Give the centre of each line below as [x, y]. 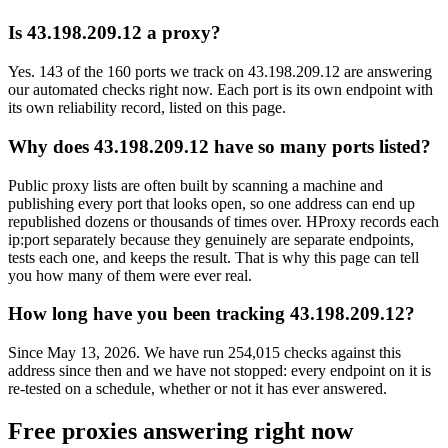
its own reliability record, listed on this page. [147, 108]
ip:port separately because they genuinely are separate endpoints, [211, 239]
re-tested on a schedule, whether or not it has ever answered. [197, 388]
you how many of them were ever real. [130, 275]
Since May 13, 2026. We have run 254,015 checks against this [204, 352]
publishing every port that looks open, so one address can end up [211, 203]
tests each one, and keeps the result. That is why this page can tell [213, 257]
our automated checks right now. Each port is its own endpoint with [220, 90]
